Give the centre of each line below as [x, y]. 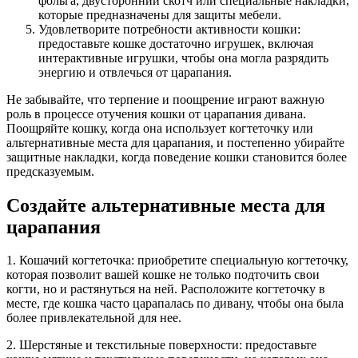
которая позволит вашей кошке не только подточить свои [163, 275]
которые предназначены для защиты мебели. [160, 14]
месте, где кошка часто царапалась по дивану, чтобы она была [175, 304]
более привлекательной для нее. [94, 318]
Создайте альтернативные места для [166, 205]
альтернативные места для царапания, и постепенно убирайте [175, 142]
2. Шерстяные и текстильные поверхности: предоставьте [161, 345]
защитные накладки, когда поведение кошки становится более [177, 157]
